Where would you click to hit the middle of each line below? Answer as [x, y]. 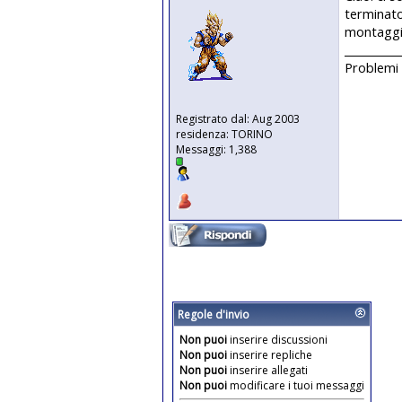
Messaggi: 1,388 [216, 149]
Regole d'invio [214, 315]
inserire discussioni [277, 340]
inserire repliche [270, 355]
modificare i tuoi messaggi [296, 385]
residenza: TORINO [224, 134]
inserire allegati [267, 370]
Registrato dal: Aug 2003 [238, 119]
